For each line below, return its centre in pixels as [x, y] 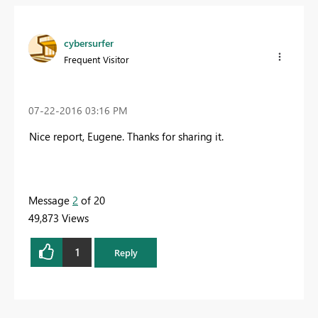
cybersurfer [89, 43]
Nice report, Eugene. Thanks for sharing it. [126, 136]
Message [50, 200]
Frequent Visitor [97, 60]
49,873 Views [59, 218]
